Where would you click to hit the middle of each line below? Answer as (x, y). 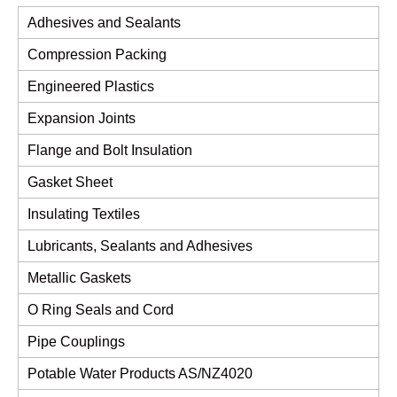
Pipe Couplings (76, 342)
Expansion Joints (82, 119)
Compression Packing (97, 55)
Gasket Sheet (70, 183)
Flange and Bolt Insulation (110, 151)
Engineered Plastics (91, 87)
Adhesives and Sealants (104, 23)
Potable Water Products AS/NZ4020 (140, 374)
